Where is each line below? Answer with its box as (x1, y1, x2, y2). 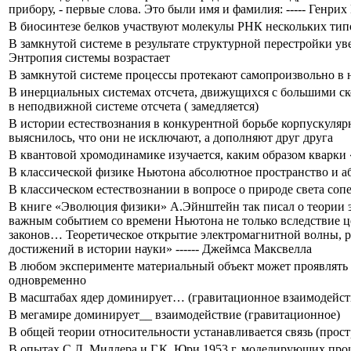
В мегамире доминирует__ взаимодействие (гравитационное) (9, 307, 340, 321)
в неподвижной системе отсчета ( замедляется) (9, 99, 259, 113)
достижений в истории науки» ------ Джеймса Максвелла (9, 241, 312, 255)
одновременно (9, 273, 86, 287)
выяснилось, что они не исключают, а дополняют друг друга (9, 130, 333, 144)
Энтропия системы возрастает (9, 50, 170, 64)
